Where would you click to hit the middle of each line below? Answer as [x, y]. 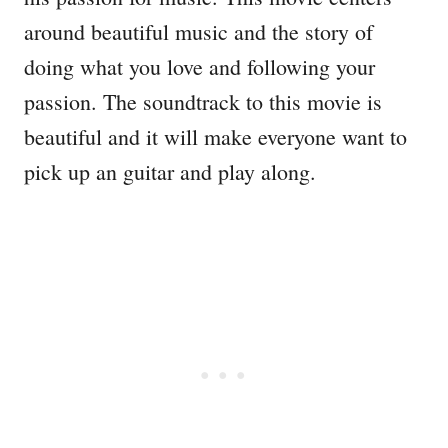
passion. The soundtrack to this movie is [203, 102]
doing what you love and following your [199, 67]
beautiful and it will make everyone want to [215, 137]
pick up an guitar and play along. [170, 172]
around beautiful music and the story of [198, 32]
